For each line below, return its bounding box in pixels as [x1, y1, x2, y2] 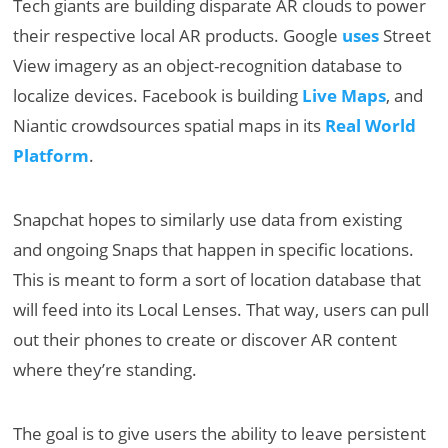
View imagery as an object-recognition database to [13, 54, 403, 78]
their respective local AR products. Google [13, 24, 343, 48]
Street [379, 24, 432, 48]
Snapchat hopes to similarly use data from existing [13, 208, 403, 232]
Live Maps [302, 84, 387, 108]
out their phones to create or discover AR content [13, 328, 398, 352]
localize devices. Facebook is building [13, 84, 303, 108]
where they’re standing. [13, 358, 198, 382]
